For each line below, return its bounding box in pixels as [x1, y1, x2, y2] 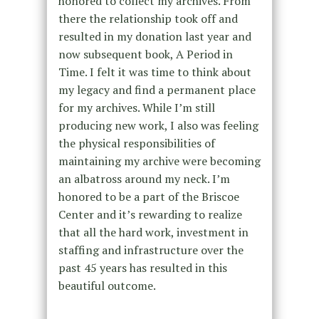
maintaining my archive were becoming [58, 152, 261, 169]
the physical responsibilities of [58, 135, 215, 151]
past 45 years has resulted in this [58, 259, 227, 276]
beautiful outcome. [58, 277, 156, 293]
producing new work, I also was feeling [58, 117, 258, 133]
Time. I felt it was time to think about [58, 63, 251, 80]
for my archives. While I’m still [58, 99, 215, 115]
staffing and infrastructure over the [58, 241, 244, 258]
